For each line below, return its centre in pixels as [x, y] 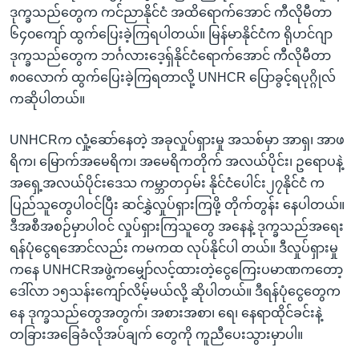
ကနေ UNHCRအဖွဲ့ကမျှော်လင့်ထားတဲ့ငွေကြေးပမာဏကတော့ [176, 269]
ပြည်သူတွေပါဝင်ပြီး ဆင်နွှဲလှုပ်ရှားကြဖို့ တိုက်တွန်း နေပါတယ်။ [177, 204]
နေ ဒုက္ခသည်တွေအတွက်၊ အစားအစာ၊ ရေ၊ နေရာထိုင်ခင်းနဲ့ [166, 313]
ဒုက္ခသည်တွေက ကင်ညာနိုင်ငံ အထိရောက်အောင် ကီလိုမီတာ [171, 12]
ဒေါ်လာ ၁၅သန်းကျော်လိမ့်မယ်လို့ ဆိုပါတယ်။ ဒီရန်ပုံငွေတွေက [175, 291]
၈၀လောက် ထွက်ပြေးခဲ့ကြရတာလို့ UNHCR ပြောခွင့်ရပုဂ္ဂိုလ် [173, 77]
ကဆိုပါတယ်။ [47, 99]
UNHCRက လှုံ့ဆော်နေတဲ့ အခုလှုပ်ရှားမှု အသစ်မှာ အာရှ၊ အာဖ [177, 139]
